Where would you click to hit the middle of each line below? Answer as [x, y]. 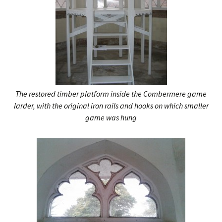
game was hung [111, 117]
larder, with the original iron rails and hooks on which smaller [111, 106]
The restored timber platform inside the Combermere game [111, 94]
